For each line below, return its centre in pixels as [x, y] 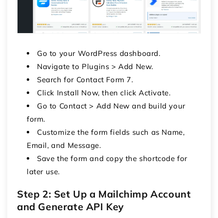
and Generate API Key [71, 206]
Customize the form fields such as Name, [111, 132]
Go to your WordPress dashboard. [99, 53]
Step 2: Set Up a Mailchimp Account [104, 194]
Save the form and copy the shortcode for [112, 158]
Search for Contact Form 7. [85, 79]
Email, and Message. [64, 145]
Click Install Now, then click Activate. [104, 92]
